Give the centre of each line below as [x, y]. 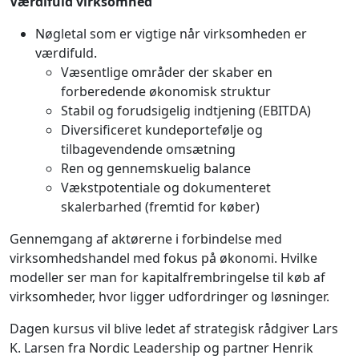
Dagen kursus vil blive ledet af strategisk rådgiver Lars [174, 328]
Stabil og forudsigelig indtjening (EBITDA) [186, 110]
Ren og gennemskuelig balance [156, 168]
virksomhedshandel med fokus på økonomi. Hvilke [163, 258]
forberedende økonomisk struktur [166, 91]
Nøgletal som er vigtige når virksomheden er [171, 33]
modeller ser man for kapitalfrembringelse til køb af [167, 277]
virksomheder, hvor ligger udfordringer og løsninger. [169, 296]
